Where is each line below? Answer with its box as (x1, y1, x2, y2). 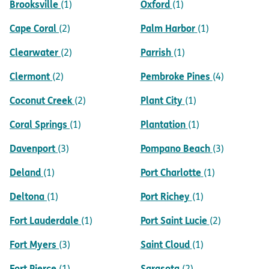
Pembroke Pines (140, 69, 210, 83)
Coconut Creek (10, 93, 72, 107)
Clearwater (10, 45, 58, 59)
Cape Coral (10, 21, 56, 35)
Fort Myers (10, 237, 56, 252)
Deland (10, 165, 41, 180)
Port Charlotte (140, 165, 201, 180)
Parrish (140, 45, 171, 59)
